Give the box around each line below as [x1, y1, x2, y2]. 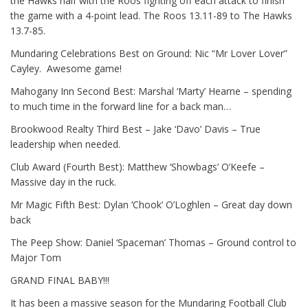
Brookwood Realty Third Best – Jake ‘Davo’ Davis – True [10, 122, 261, 136]
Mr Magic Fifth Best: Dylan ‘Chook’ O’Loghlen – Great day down [10, 198, 292, 212]
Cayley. [10, 62, 41, 76]
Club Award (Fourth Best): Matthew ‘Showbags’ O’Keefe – [10, 160, 265, 174]
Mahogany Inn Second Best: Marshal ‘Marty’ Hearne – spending [10, 85, 291, 98]
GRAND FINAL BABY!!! [10, 274, 112, 287]
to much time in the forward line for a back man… [10, 100, 231, 113]
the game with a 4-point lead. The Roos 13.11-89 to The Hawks [10, 9, 292, 23]
